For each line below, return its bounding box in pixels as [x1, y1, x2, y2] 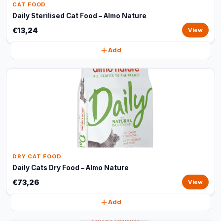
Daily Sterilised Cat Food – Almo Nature [12, 12, 147, 20]
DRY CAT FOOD [12, 153, 62, 160]
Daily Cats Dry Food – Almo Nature [12, 164, 129, 172]
